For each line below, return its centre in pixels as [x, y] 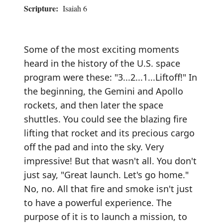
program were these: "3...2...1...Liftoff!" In [111, 77]
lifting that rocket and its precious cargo [109, 133]
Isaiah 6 [73, 8]
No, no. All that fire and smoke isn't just [108, 188]
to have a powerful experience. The [98, 202]
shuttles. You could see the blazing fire [106, 119]
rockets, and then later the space [94, 105]
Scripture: [41, 8]
